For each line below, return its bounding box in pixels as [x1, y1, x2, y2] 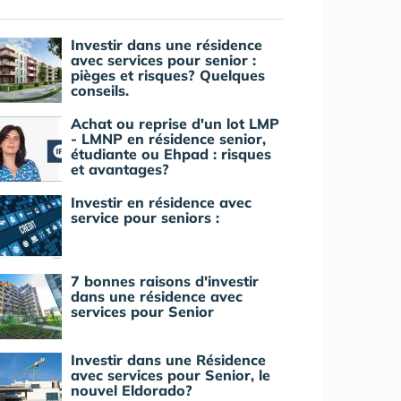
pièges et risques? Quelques [71, 66, 265, 85]
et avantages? [71, 160, 169, 179]
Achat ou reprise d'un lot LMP [71, 115, 279, 133]
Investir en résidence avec [71, 193, 252, 212]
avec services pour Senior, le [71, 366, 270, 385]
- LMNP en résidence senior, [71, 130, 266, 149]
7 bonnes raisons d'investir [71, 272, 259, 291]
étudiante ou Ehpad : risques [71, 145, 271, 164]
